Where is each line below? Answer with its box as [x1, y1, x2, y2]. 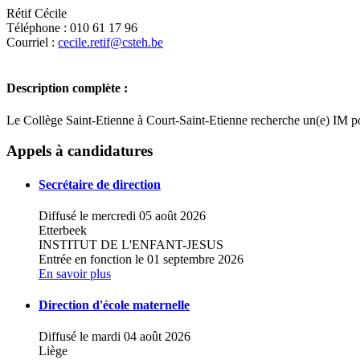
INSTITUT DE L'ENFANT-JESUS [39, 237, 223, 252]
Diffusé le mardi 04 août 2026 [39, 329, 190, 344]
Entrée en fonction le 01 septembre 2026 [39, 252, 243, 266]
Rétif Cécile [6, 6, 67, 21]
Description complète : [6, 81, 128, 96]
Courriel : [6, 35, 58, 50]
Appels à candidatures [6, 142, 153, 160]
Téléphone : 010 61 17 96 [6, 21, 137, 35]
